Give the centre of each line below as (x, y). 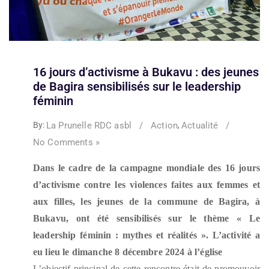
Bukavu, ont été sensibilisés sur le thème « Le (147, 218)
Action (165, 126)
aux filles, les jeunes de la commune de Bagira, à (147, 201)
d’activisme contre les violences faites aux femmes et (147, 184)
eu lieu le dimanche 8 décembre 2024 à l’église (128, 252)
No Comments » (66, 142)
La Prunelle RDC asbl (89, 126)
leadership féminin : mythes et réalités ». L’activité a (147, 235)
